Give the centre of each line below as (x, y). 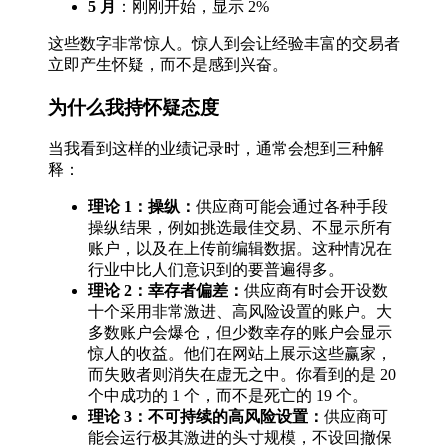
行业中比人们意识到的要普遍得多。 (216, 270)
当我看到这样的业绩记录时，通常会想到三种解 (216, 149)
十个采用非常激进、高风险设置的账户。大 (240, 312)
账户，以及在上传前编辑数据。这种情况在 (240, 249)
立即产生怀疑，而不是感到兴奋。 (168, 64)
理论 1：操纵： (142, 207)
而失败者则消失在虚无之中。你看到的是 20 (242, 375)
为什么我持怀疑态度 (133, 107)
